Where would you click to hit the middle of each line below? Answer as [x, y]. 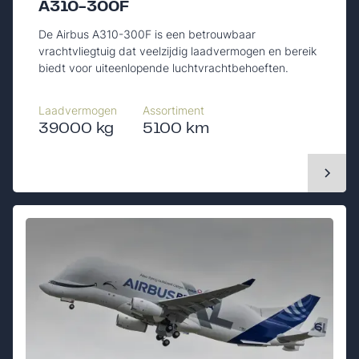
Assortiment [173, 110]
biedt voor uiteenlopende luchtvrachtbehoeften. [163, 67]
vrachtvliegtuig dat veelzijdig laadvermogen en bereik [177, 50]
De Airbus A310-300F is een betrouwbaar [147, 34]
